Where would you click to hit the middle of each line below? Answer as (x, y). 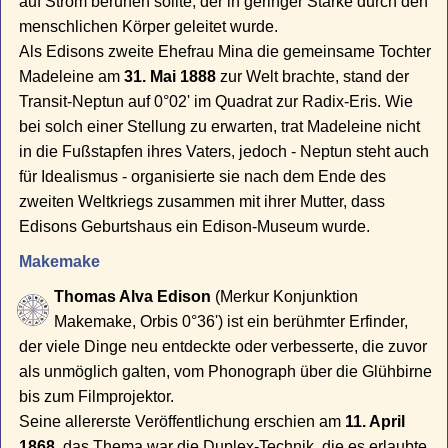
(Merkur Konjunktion (285, 297)
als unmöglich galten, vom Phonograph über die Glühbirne (226, 372)
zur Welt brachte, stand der (313, 77)
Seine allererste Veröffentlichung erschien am (182, 422)
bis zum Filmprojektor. (97, 397)
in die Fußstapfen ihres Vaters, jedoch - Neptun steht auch (224, 152)
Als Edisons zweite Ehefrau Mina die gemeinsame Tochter (225, 52)
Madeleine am (72, 77)
